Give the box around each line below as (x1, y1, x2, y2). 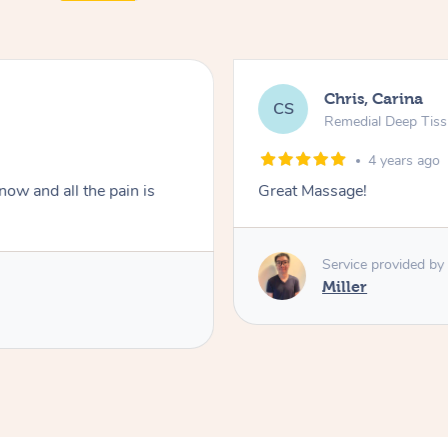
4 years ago (368, 151, 441, 171)
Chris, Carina (324, 89, 424, 107)
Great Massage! (258, 180, 368, 203)
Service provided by (322, 254, 445, 274)
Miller (322, 277, 368, 295)
